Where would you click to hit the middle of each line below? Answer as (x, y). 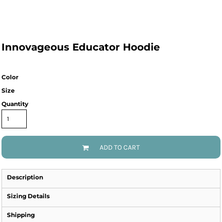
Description (25, 177)
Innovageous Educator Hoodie (81, 47)
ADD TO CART (120, 148)
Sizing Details (28, 196)
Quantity (15, 104)
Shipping (21, 215)
